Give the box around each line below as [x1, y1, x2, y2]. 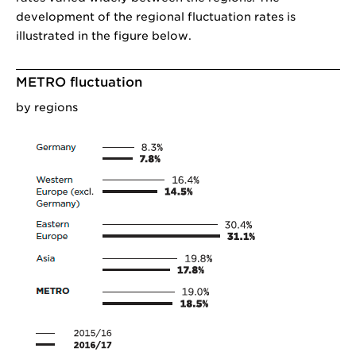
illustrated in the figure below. [16, 29, 192, 42]
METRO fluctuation [16, 75, 142, 90]
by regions [16, 101, 78, 114]
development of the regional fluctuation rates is [16, 10, 296, 23]
